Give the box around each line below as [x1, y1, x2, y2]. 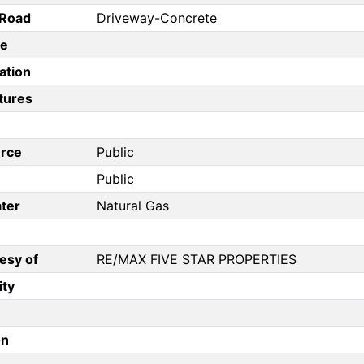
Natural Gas [97, 197, 169, 214]
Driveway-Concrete [97, 10, 217, 27]
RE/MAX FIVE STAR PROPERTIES [97, 251, 297, 268]
